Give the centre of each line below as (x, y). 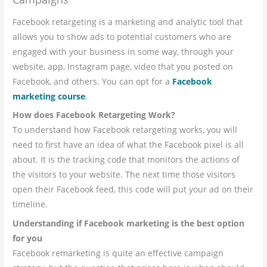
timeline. (32, 204)
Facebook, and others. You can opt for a (93, 81)
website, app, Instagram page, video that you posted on (123, 66)
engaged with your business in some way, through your (123, 51)
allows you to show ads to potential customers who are (122, 36)
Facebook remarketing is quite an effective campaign (118, 253)
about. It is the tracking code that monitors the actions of (126, 160)
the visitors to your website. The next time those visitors (124, 175)
